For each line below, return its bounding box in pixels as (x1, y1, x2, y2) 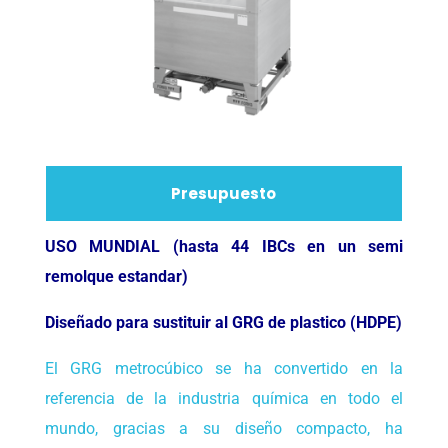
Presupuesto (171, 183, 277, 205)
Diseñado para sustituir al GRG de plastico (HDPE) (44, 313, 402, 333)
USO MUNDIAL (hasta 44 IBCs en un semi (44, 237, 404, 257)
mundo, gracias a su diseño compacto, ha (44, 419, 404, 439)
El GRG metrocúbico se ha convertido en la (44, 359, 404, 379)
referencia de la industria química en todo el (44, 389, 404, 409)
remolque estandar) (44, 267, 188, 287)
